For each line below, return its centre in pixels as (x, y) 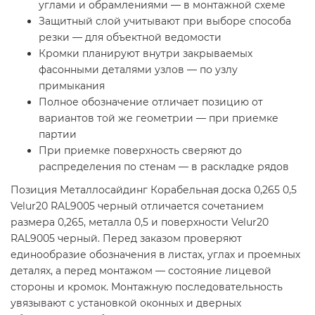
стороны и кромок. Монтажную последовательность (147, 287)
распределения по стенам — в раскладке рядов (164, 166)
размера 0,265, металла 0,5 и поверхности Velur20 (140, 222)
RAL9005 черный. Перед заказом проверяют (126, 238)
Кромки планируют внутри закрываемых (146, 53)
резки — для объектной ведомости (130, 37)
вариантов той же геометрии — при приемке (159, 118)
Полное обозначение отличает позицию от (151, 102)
